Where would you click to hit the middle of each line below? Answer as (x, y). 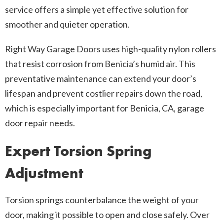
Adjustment (44, 173)
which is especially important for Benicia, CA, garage (105, 108)
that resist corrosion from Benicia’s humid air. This (100, 64)
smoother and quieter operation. (67, 24)
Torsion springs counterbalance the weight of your (102, 200)
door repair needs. (40, 123)
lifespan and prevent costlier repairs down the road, (104, 93)
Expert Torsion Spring (78, 151)
